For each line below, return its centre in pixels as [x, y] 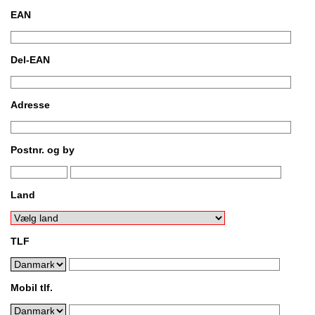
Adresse [30, 105]
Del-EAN [30, 60]
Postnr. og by [43, 150]
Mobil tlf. [32, 288]
